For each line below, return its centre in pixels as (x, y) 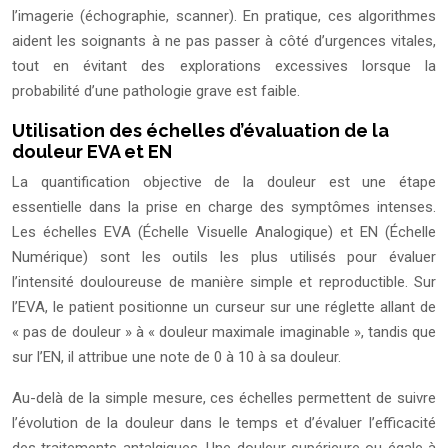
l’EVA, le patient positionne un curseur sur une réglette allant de (224, 307)
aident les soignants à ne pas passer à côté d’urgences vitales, (224, 41)
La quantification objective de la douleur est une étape (224, 182)
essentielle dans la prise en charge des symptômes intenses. (224, 207)
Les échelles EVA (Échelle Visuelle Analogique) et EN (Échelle (224, 232)
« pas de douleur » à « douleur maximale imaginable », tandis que (224, 332)
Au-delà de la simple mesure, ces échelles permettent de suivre (224, 398)
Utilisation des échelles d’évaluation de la (200, 131)
